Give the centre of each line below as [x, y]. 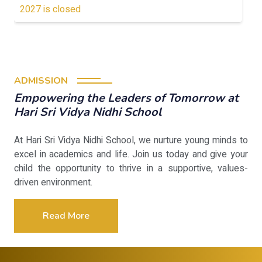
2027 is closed [50, 9]
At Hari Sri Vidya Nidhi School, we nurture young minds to [131, 140]
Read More [66, 216]
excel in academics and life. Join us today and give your [131, 154]
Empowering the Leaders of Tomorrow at [126, 98]
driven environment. [53, 182]
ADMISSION [41, 81]
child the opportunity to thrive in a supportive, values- [131, 168]
